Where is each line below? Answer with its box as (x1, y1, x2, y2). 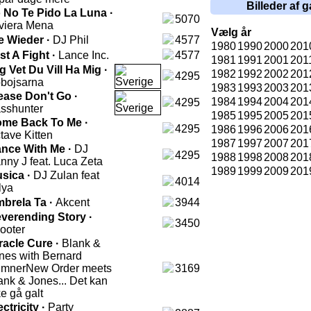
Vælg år (211, 26, 251, 38)
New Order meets (26, 262, 112, 274)
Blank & (62, 237, 101, 249)
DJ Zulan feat (33, 169, 99, 181)
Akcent (56, 196, 90, 208)
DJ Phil (53, 34, 89, 46)
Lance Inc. (58, 49, 109, 61)
